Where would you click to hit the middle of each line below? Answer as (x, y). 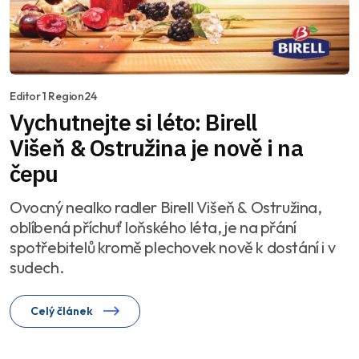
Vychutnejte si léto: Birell (133, 123)
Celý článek (63, 311)
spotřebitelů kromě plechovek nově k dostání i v (173, 248)
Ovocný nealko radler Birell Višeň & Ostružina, (166, 208)
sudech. (37, 268)
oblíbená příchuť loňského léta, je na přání (153, 228)
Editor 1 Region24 (53, 97)
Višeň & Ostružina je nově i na (156, 148)
